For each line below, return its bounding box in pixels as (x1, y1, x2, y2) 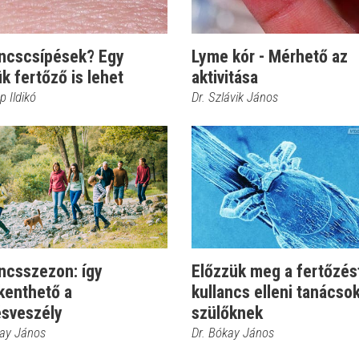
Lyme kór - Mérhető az (192, 46, 348, 67)
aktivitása (192, 67, 258, 87)
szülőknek (192, 303, 263, 323)
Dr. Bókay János (192, 325, 274, 341)
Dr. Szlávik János (192, 89, 278, 105)
